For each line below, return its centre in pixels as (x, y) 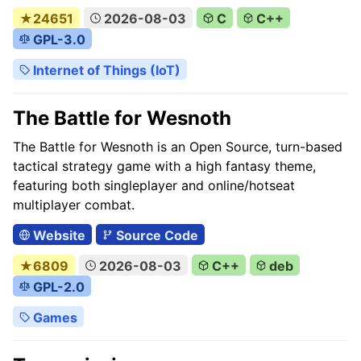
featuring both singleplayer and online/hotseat (154, 185)
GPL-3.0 (57, 39)
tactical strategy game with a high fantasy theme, (164, 166)
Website (57, 235)
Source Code (155, 235)
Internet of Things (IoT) (105, 70)
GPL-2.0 (57, 287)
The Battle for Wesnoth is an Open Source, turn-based (178, 147)
